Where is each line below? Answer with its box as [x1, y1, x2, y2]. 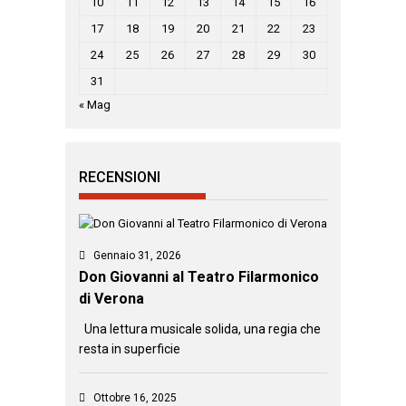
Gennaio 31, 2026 [93, 249, 181, 262]
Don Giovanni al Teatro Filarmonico [79, 268, 319, 285]
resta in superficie [79, 342, 180, 356]
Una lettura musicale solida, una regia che [79, 322, 321, 336]
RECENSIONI [79, 169, 160, 186]
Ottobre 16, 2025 [93, 391, 177, 404]
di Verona [79, 290, 144, 307]
